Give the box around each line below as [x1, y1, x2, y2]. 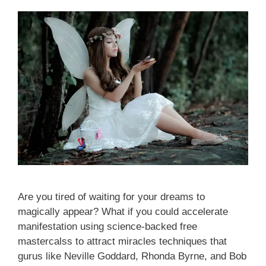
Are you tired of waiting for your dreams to [18, 191, 205, 202]
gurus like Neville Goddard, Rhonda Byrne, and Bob [18, 250, 246, 262]
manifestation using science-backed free [18, 220, 197, 232]
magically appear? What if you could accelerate [18, 205, 228, 217]
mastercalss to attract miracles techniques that [18, 235, 227, 247]
